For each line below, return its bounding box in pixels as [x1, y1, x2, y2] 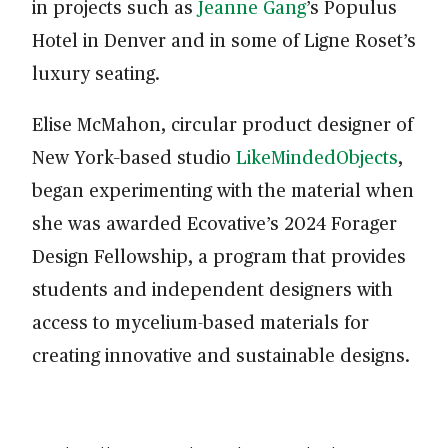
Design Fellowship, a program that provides [32, 243, 406, 269]
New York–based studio [32, 144, 236, 170]
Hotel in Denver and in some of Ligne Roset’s [32, 27, 416, 53]
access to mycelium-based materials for [32, 309, 369, 335]
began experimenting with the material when [32, 177, 414, 203]
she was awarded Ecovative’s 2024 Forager [32, 210, 397, 236]
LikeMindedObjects [236, 144, 398, 170]
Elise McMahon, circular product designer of [32, 111, 413, 137]
